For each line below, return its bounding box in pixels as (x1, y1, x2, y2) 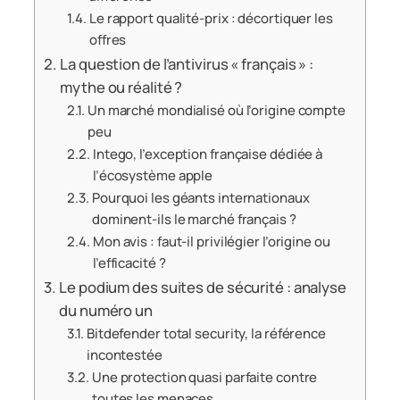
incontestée (86, 345, 162, 364)
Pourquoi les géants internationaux (91, 187, 310, 207)
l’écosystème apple (92, 165, 213, 185)
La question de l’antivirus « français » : (60, 53, 314, 74)
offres (88, 29, 127, 49)
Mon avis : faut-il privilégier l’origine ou (92, 231, 330, 251)
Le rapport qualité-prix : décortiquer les (88, 8, 333, 28)
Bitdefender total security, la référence (86, 323, 326, 343)
